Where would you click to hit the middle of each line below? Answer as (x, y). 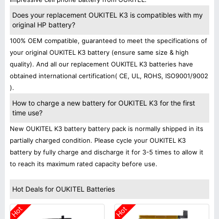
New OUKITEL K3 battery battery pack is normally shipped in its (107, 129)
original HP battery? (44, 25)
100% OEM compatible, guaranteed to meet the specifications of (109, 41)
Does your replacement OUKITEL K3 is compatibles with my (108, 15)
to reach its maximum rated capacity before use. (84, 164)
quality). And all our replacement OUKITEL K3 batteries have (101, 64)
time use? (27, 113)
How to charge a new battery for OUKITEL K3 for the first (104, 103)
